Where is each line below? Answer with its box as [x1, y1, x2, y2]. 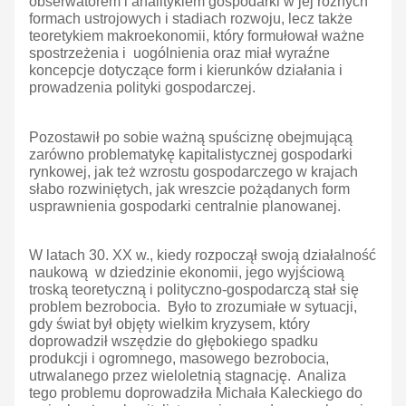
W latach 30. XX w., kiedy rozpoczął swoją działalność [29, 247, 376, 264]
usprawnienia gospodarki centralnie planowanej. [29, 198, 341, 215]
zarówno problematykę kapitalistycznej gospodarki [29, 147, 353, 163]
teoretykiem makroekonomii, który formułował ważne [29, 28, 364, 44]
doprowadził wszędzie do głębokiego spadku [29, 333, 318, 350]
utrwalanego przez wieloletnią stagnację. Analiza [29, 368, 346, 384]
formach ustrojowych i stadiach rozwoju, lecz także [29, 11, 353, 27]
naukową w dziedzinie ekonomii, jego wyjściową [29, 265, 344, 281]
